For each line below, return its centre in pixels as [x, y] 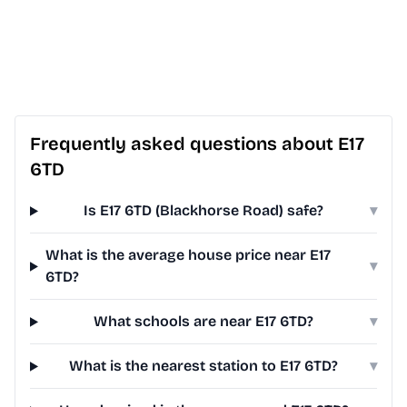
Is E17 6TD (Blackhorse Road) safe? [204, 211]
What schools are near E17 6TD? [204, 322]
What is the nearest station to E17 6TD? [204, 366]
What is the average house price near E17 [188, 255]
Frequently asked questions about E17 [197, 144]
